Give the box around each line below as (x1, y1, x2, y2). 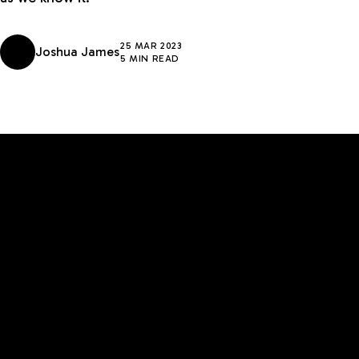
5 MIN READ (120, 53, 179, 64)
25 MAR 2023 (120, 40, 183, 51)
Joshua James (35, 44, 119, 59)
